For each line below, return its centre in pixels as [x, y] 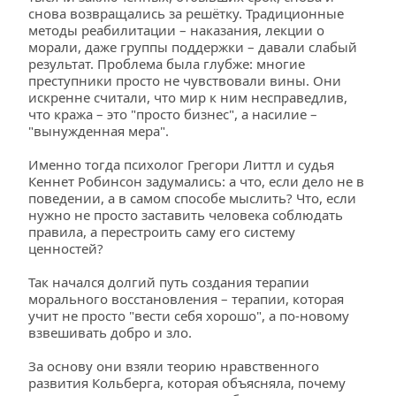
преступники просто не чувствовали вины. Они [185, 80]
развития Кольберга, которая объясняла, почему [187, 383]
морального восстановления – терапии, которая [186, 299]
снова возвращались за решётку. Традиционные [186, 13]
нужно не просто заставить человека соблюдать [186, 215]
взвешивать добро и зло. [110, 332]
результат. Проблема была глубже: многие [167, 64]
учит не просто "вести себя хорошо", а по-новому [189, 316]
